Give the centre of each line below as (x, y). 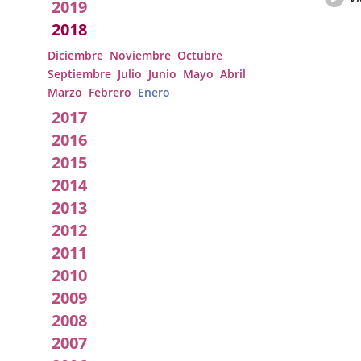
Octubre (200, 55)
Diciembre (75, 55)
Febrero (110, 92)
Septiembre (79, 74)
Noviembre (140, 55)
